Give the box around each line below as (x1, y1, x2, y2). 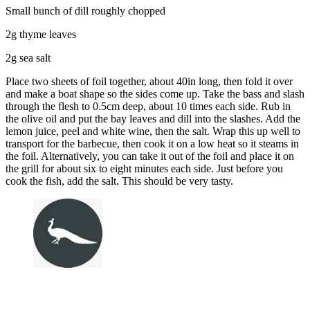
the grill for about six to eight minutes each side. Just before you (6, 162, 283, 174)
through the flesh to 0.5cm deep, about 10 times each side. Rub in (6, 100, 291, 112)
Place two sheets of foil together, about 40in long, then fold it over (6, 75, 293, 87)
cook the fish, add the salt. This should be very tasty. (6, 174, 233, 187)
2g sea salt (6, 51, 51, 64)
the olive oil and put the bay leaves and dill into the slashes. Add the (6, 112, 300, 125)
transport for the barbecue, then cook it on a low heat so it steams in (6, 137, 299, 149)
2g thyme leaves (6, 28, 76, 40)
